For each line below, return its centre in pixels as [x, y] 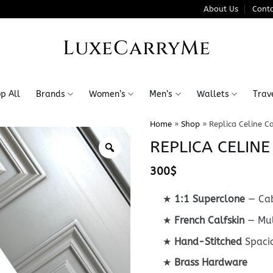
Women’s [108, 94]
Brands [51, 94]
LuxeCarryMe [136, 48]
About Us [221, 9]
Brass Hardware [211, 263]
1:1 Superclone [209, 199]
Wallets [213, 94]
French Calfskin [209, 220]
